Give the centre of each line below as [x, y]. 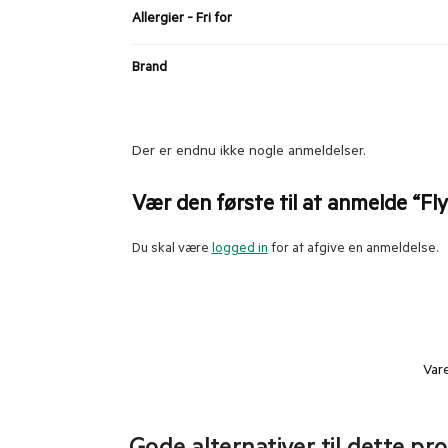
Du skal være [171, 250]
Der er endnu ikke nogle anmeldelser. [248, 153]
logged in [239, 250]
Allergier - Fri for [181, 20]
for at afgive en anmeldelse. [352, 250]
